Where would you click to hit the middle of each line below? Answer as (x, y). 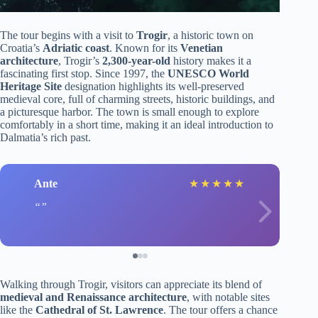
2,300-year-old (136, 61)
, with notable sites (228, 297)
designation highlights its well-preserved (153, 87)
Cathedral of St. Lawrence (99, 310)
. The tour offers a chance (220, 310)
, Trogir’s (80, 61)
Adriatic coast (76, 48)
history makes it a (211, 61)
